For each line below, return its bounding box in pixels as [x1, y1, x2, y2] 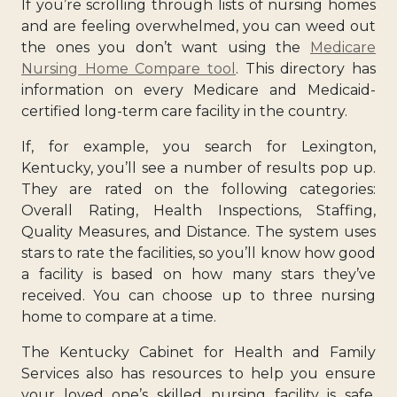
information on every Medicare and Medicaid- [21, 81, 376, 98]
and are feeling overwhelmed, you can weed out [21, 17, 376, 35]
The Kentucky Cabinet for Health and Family [21, 343, 376, 361]
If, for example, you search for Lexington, [21, 137, 376, 155]
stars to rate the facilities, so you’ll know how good [21, 244, 376, 261]
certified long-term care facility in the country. [21, 102, 347, 120]
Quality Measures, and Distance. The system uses [21, 222, 376, 240]
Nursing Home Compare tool [21, 59, 236, 77]
